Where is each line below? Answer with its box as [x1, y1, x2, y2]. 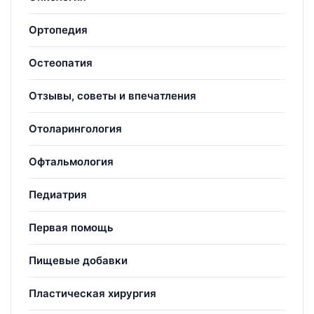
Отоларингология [29, 121, 122, 135]
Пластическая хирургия [29, 286, 156, 300]
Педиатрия [29, 187, 87, 201]
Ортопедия [29, 22, 88, 36]
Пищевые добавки [29, 253, 128, 267]
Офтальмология [29, 154, 114, 168]
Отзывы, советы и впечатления [29, 88, 196, 102]
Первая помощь [29, 220, 114, 234]
